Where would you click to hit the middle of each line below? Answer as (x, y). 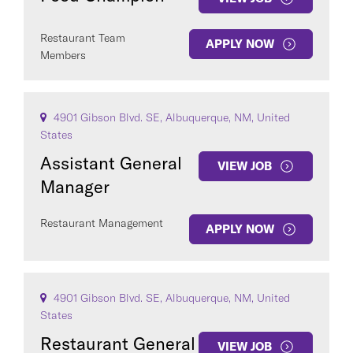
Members (63, 55)
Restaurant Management (102, 223)
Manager (75, 187)
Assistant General (111, 163)
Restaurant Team (83, 38)
